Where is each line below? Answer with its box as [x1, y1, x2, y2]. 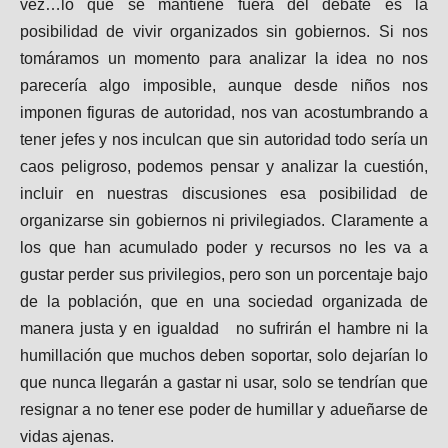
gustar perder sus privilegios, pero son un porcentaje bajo [20, 265, 428, 283]
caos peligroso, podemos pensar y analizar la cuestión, [20, 157, 428, 175]
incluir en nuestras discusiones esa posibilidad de [20, 184, 428, 202]
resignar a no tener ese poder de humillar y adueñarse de [20, 400, 428, 418]
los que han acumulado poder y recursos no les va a [20, 238, 428, 256]
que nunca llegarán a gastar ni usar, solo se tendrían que [20, 373, 428, 391]
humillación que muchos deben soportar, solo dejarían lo [20, 346, 428, 364]
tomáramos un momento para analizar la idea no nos [20, 49, 428, 67]
